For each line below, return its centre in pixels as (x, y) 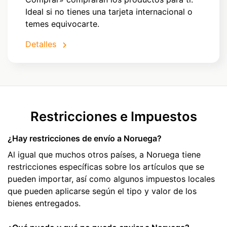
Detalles (41, 44)
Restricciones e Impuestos (113, 117)
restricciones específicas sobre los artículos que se (106, 167)
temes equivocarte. (62, 24)
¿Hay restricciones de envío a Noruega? (85, 139)
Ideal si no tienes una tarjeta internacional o (109, 12)
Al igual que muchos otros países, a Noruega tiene (104, 155)
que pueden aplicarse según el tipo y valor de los (102, 191)
